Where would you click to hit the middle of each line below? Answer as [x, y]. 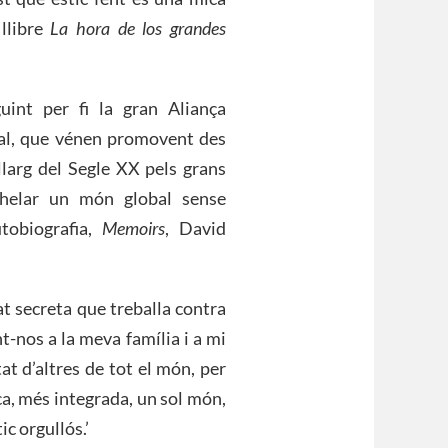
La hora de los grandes [138, 28]
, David [196, 228]
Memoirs [134, 228]
